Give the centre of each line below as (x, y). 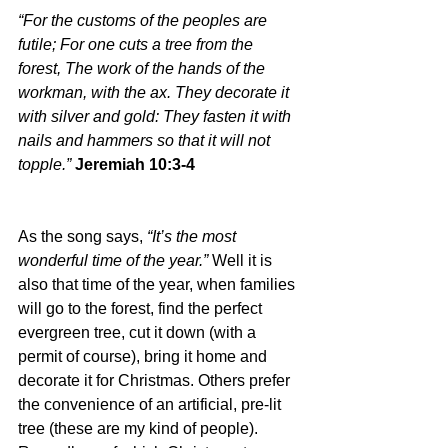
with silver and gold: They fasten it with (156, 116)
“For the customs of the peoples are (144, 20)
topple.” (46, 164)
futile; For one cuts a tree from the (137, 44)
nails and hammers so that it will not (146, 140)
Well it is (244, 260)
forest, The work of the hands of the (143, 68)
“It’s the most (193, 236)
